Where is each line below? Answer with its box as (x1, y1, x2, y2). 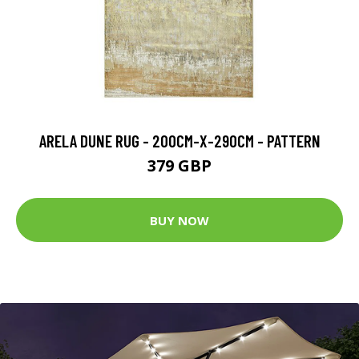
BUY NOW (150, 212, 209, 228)
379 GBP (147, 155, 212, 177)
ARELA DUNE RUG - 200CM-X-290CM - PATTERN (38, 131, 321, 151)
